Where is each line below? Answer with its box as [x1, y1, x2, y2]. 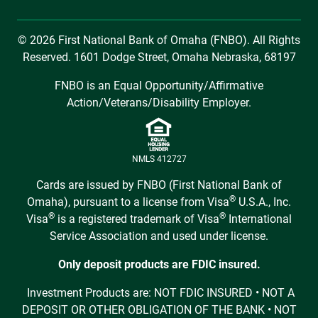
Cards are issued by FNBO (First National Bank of [36, 178, 282, 192]
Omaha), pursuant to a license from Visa [27, 195, 229, 209]
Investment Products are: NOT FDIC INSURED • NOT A [26, 286, 295, 300]
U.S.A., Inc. [236, 195, 291, 209]
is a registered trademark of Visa [55, 212, 219, 226]
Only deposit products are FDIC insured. [57, 258, 261, 272]
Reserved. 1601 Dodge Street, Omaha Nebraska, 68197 [22, 50, 296, 65]
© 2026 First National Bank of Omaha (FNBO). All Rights [18, 33, 300, 48]
